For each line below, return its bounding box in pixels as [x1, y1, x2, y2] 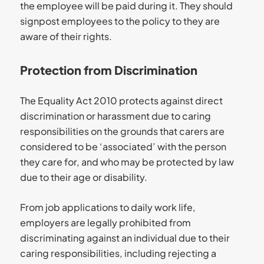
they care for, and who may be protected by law [19, 155, 234, 168]
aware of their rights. [19, 29, 112, 42]
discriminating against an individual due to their [19, 231, 230, 244]
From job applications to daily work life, [19, 200, 196, 213]
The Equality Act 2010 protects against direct [19, 94, 223, 107]
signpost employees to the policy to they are [19, 14, 220, 27]
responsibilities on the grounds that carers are [19, 124, 225, 137]
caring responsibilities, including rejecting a [19, 246, 216, 259]
